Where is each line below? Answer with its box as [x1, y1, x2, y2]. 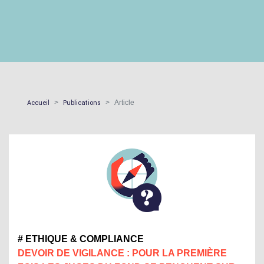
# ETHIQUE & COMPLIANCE [18, 234, 144, 245]
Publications [63, 98, 101, 108]
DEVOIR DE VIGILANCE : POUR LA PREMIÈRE [18, 248, 227, 259]
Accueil [27, 98, 49, 108]
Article [114, 98, 134, 107]
